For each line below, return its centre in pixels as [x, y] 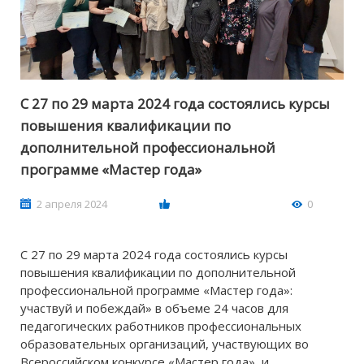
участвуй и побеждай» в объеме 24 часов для [154, 308]
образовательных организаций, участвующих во [165, 344]
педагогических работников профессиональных [161, 326]
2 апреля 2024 [72, 204]
